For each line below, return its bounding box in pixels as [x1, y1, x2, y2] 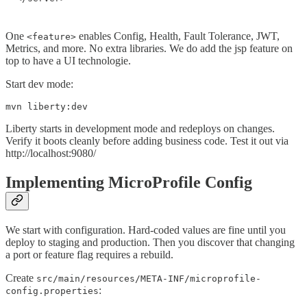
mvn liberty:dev [5, 101, 88, 112]
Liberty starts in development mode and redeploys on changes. [5, 123, 275, 135]
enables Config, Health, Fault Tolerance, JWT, [76, 30, 280, 42]
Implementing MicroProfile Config [5, 173, 252, 192]
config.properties [5, 285, 99, 296]
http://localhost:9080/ [5, 147, 96, 160]
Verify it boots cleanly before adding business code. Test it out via [5, 135, 288, 147]
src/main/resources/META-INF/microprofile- [36, 273, 261, 284]
